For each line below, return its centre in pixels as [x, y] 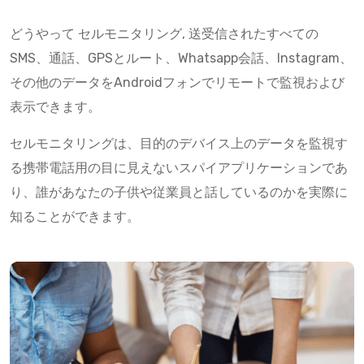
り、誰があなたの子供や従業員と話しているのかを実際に [179, 192]
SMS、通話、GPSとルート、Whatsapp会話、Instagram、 [181, 58]
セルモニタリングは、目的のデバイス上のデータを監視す [179, 143]
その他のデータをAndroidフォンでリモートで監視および [177, 82]
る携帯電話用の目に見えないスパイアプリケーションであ [179, 168]
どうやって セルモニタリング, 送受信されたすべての [164, 34]
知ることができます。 [75, 217]
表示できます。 [55, 107]
